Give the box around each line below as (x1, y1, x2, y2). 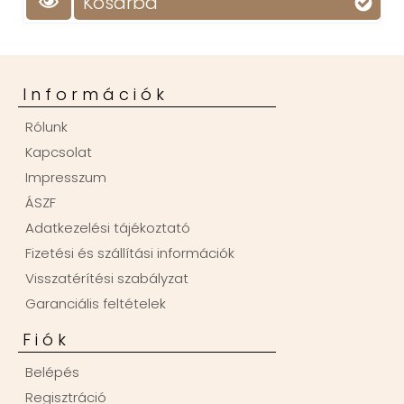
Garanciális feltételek (25, 294, 166, 314)
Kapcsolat (25, 142, 92, 162)
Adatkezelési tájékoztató (25, 218, 190, 238)
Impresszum (25, 168, 106, 188)
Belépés (25, 363, 79, 382)
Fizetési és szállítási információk (25, 243, 234, 263)
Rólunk (25, 117, 68, 137)
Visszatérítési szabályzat (25, 269, 188, 289)
